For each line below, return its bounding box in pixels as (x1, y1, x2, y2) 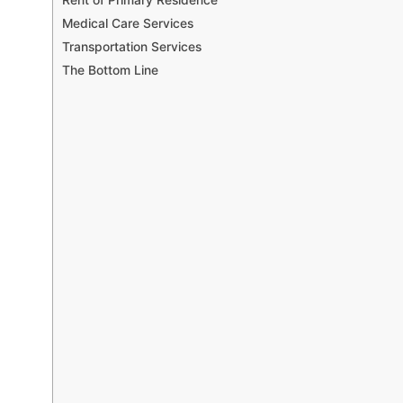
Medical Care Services (62, 15, 193, 31)
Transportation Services (62, 39, 201, 54)
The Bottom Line (62, 62, 162, 77)
